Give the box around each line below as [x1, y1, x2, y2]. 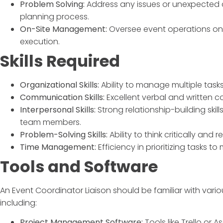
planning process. [20, 10, 89, 22]
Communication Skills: [20, 91, 105, 103]
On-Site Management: [20, 23, 107, 35]
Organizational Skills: [20, 79, 99, 91]
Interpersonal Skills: [20, 104, 96, 115]
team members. [20, 116, 81, 128]
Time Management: [20, 141, 96, 153]
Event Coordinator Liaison [12, 184, 111, 196]
